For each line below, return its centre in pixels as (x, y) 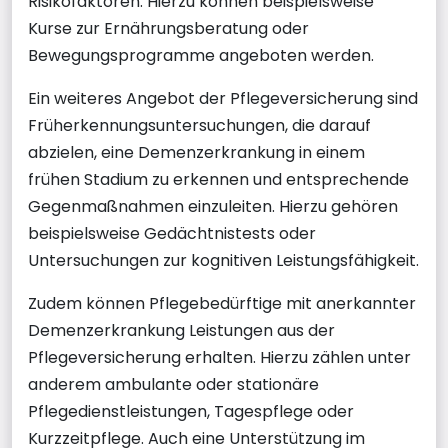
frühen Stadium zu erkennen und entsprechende (218, 179)
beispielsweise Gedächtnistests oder (172, 233)
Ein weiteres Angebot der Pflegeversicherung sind (223, 98)
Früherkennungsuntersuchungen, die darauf (199, 125)
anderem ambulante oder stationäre (173, 384)
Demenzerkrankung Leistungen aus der (181, 330)
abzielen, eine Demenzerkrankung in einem (196, 152)
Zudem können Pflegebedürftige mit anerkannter (222, 303)
